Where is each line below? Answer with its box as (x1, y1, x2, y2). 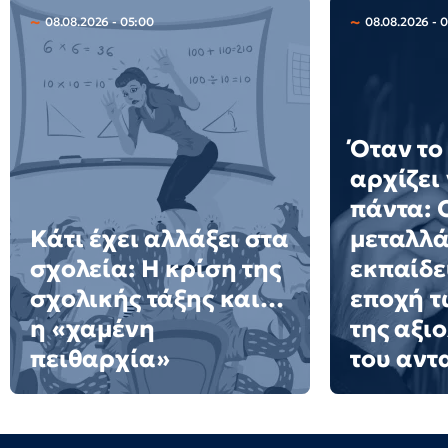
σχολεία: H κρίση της (30, 254, 281, 285)
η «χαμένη (30, 314, 155, 345)
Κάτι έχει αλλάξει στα (30, 224, 289, 255)
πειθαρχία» (30, 344, 170, 375)
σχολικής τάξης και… (30, 284, 284, 315)
